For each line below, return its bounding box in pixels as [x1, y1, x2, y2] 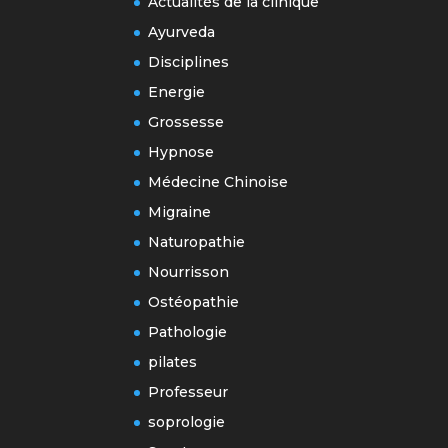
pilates [148, 352, 198, 371]
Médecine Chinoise [148, 172, 289, 191]
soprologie [148, 412, 226, 431]
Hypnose [148, 142, 215, 161]
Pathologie [148, 322, 228, 341]
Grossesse [148, 112, 225, 131]
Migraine [148, 202, 212, 221]
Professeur [148, 382, 229, 401]
